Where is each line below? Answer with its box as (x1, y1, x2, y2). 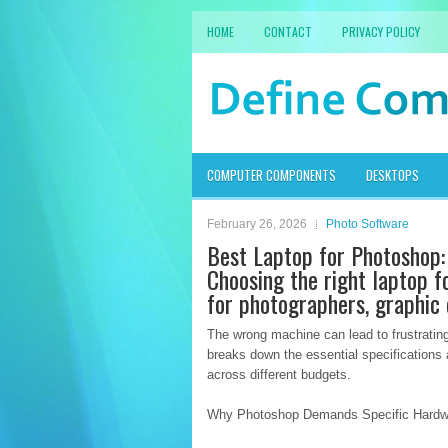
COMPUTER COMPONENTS (207, 165, 336, 185)
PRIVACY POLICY (342, 23, 420, 40)
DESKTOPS (366, 165, 419, 185)
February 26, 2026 (207, 217, 307, 231)
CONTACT (264, 23, 312, 40)
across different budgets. (207, 367, 351, 382)
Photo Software (326, 217, 409, 231)
